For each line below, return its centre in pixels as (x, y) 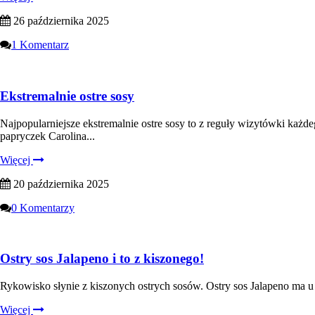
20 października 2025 (60, 184)
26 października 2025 (60, 21)
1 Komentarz (40, 45)
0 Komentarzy (43, 207)
